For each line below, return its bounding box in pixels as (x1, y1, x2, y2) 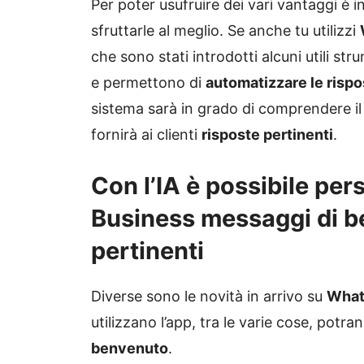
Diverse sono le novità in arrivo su (91, 288, 327, 305)
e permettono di (91, 74, 206, 92)
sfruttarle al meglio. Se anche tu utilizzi (91, 22, 360, 40)
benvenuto (91, 340, 168, 357)
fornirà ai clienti (91, 126, 201, 144)
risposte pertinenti (201, 126, 333, 144)
